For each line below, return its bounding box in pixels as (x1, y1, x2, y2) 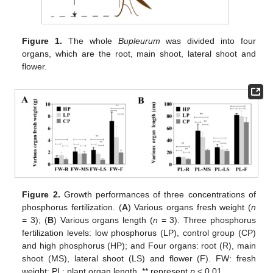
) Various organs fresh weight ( (127, 202, 251, 213)
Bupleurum (118, 36, 160, 46)
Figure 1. (22, 36, 63, 46)
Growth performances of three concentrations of (60, 190, 256, 200)
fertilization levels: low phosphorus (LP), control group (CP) (22, 228, 256, 238)
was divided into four (160, 36, 256, 46)
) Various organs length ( (53, 215, 153, 225)
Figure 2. (22, 190, 60, 200)
